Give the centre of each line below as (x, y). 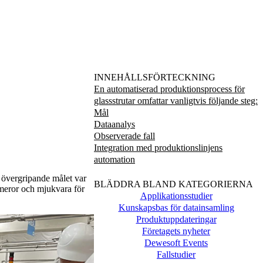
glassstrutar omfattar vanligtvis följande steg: (176, 101)
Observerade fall (124, 136)
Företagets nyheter (176, 231)
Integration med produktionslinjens (158, 148)
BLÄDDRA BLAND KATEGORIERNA (173, 184)
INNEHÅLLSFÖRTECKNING (155, 77)
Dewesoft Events (176, 242)
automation (114, 160)
